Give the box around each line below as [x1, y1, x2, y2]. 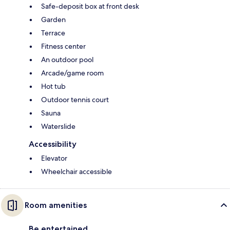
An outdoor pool [41, 55, 93, 65]
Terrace [41, 28, 65, 38]
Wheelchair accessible [41, 167, 112, 177]
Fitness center [41, 42, 86, 51]
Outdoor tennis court [41, 95, 109, 105]
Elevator [41, 154, 67, 163]
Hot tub [41, 82, 66, 91]
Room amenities [25, 200, 87, 210]
